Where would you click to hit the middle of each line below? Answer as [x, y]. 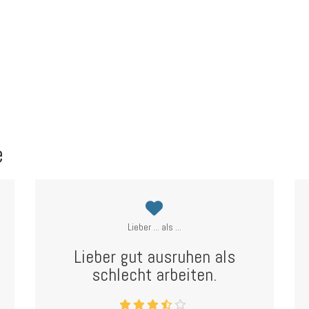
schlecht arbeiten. [154, 275]
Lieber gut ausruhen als [154, 257]
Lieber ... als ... [154, 227]
